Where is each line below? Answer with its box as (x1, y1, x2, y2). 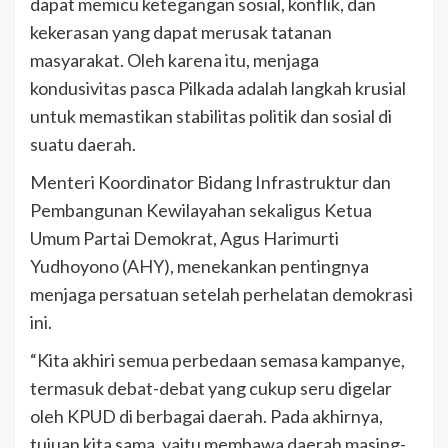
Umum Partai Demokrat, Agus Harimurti (30, 226, 339, 249)
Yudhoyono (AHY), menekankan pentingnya (30, 254, 369, 277)
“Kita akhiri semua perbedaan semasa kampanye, (30, 348, 405, 371)
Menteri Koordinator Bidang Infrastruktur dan (30, 170, 391, 193)
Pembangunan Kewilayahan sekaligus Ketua (30, 198, 372, 221)
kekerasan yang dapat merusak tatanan (30, 20, 332, 43)
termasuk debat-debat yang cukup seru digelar (30, 376, 392, 399)
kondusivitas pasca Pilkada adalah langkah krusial (30, 76, 406, 99)
